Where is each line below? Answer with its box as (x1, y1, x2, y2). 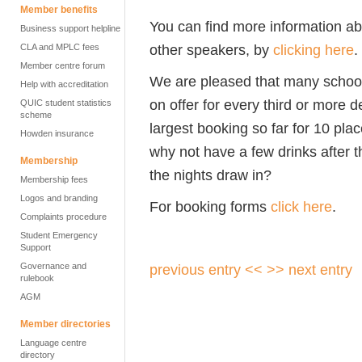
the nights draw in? (149, 166, 271, 183)
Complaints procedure (20, 212, 107, 221)
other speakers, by (149, 41, 273, 58)
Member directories (20, 318, 111, 330)
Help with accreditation (20, 79, 108, 89)
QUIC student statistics (20, 98, 112, 107)
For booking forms (149, 198, 271, 215)
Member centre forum (20, 61, 105, 70)
